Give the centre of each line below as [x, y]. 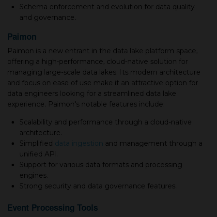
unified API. [39, 154]
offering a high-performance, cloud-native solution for [98, 62]
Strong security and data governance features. [98, 186]
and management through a [153, 143]
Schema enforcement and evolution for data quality [107, 7]
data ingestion [79, 143]
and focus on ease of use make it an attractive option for [103, 83]
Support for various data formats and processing [101, 165]
